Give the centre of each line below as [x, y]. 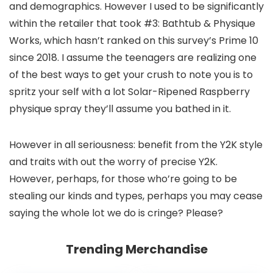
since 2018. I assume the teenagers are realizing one [133, 57]
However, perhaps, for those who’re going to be [123, 179]
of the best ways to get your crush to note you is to [131, 74]
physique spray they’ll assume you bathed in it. [120, 108]
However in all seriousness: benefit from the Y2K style [136, 144]
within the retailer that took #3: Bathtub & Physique [132, 23]
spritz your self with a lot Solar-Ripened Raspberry [129, 91]
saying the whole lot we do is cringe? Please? [116, 213]
